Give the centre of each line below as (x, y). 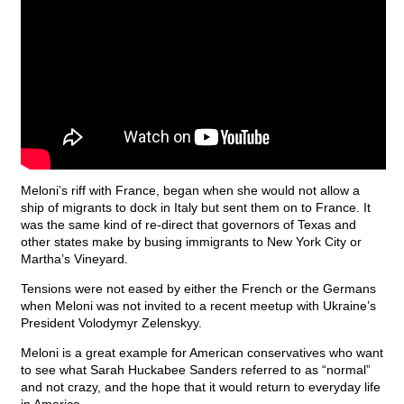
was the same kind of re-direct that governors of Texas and (188, 225)
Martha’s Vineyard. (74, 259)
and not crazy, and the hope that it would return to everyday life (201, 387)
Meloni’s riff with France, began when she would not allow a (190, 191)
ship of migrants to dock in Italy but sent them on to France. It (196, 208)
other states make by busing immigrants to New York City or (191, 242)
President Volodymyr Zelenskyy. (111, 323)
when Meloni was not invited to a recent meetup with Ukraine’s (198, 306)
